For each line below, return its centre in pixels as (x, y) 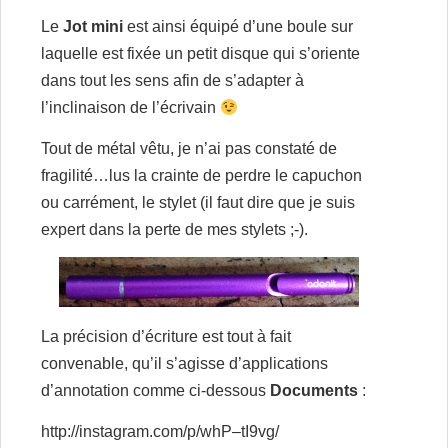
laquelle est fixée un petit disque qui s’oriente (200, 53)
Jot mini (93, 26)
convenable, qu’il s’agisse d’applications (184, 363)
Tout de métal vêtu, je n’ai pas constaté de (189, 148)
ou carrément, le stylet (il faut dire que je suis (198, 202)
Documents (314, 390)
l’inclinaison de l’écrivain (130, 107)
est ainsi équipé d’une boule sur (238, 26)
